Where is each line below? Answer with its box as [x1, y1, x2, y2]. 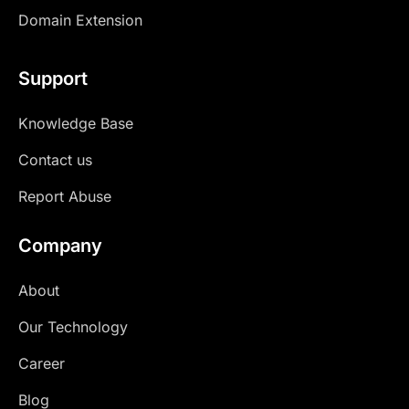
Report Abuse [18, 186, 111, 205]
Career [18, 353, 65, 372]
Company [18, 234, 102, 257]
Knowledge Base [18, 113, 133, 132]
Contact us [18, 150, 92, 169]
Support [18, 67, 88, 89]
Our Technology [18, 317, 128, 336]
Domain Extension [18, 10, 142, 29]
